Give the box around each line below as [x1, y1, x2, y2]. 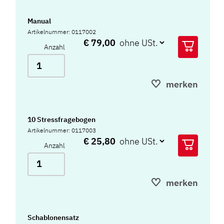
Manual [27, 16, 51, 26]
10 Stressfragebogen [27, 114, 96, 124]
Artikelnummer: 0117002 [27, 28, 96, 36]
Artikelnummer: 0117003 [27, 126, 96, 134]
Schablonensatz [27, 213, 79, 222]
